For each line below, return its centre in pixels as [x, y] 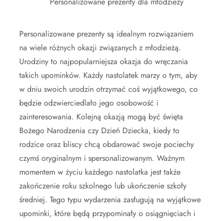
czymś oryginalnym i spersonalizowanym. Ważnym [102, 158]
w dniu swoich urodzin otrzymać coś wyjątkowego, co [109, 89]
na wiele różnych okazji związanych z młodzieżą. [100, 47]
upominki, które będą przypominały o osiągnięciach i [107, 213]
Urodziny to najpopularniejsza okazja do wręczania [104, 61]
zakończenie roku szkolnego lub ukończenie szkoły [103, 185]
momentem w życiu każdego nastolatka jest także [100, 172]
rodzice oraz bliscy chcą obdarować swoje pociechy [107, 144]
